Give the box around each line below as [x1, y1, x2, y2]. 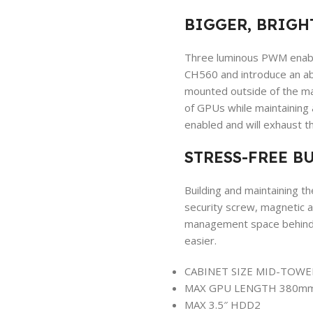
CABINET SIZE [184, 264, 256, 278]
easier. [184, 233, 217, 247]
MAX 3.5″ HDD [184, 298, 254, 312]
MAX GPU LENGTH [184, 281, 279, 295]
